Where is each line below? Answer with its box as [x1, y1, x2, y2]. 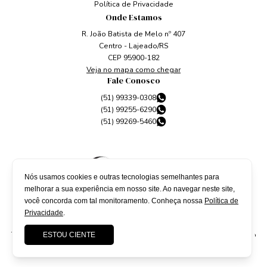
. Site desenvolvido [188, 230, 256, 240]
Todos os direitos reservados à [11, 230, 122, 240]
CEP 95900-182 [107, 53, 160, 63]
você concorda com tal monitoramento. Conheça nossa [24, 197, 204, 205]
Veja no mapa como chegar [86, 65, 181, 75]
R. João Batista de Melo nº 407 [82, 29, 185, 39]
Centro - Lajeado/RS [98, 41, 169, 51]
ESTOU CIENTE [43, 231, 95, 239]
